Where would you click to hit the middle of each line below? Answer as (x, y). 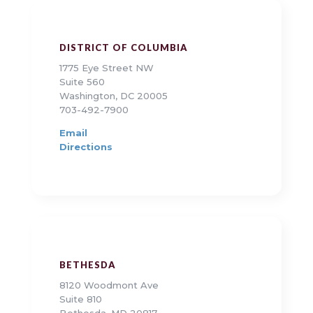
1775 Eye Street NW (106, 68)
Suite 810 (80, 299)
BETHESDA (87, 265)
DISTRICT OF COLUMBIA (123, 48)
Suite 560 (82, 82)
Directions (86, 147)
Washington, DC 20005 (113, 96)
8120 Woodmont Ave (109, 285)
